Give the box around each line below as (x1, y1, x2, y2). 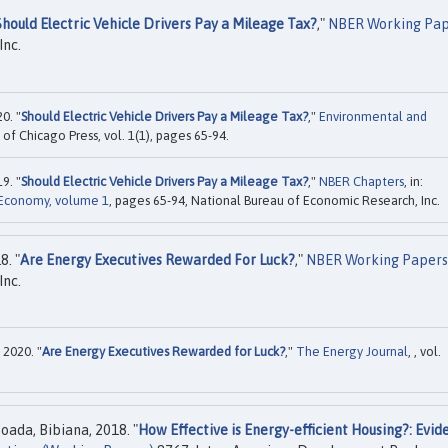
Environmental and (319, 108, 427, 124)
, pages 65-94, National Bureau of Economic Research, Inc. (109, 192, 440, 208)
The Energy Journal (296, 344, 408, 360)
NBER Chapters (319, 173, 404, 189)
